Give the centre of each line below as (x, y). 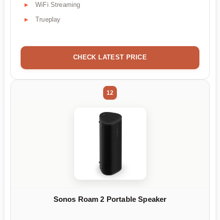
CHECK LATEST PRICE (110, 57)
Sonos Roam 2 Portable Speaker (110, 199)
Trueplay (48, 19)
